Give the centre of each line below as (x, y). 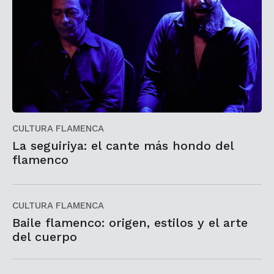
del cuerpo (45, 237)
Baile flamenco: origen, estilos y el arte (130, 223)
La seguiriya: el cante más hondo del (123, 146)
